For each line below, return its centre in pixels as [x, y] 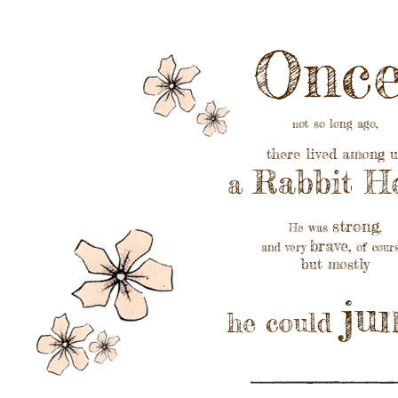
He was [310, 227]
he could [284, 322]
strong [355, 226]
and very [286, 247]
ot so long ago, [338, 123]
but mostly [335, 264]
